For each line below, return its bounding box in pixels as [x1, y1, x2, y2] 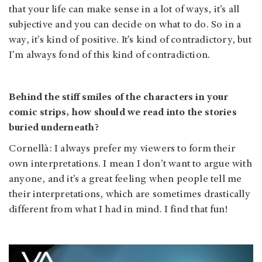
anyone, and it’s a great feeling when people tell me [9, 174, 242, 185]
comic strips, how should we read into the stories [9, 108, 237, 119]
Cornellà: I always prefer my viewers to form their [9, 144, 236, 155]
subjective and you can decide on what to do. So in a [9, 20, 242, 31]
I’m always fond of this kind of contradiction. [9, 50, 213, 61]
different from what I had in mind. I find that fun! [9, 205, 228, 216]
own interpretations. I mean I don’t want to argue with [9, 159, 252, 170]
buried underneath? [9, 123, 99, 134]
